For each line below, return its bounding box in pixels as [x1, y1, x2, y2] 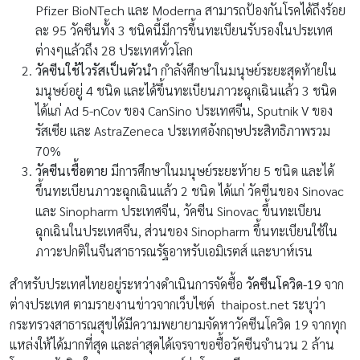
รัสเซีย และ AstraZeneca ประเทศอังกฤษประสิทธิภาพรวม [35, 122, 330, 140]
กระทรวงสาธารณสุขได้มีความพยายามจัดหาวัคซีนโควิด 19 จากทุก [10, 316, 346, 333]
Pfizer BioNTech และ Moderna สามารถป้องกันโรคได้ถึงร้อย [35, 2, 346, 19]
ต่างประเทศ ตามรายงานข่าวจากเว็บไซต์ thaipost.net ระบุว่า [10, 296, 325, 313]
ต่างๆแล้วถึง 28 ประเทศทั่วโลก [35, 42, 193, 59]
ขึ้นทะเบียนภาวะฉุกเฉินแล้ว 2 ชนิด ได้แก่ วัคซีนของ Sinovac [35, 182, 344, 200]
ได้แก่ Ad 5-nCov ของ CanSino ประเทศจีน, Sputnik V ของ [35, 102, 333, 120]
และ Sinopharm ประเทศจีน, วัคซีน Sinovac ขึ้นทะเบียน [35, 202, 321, 220]
